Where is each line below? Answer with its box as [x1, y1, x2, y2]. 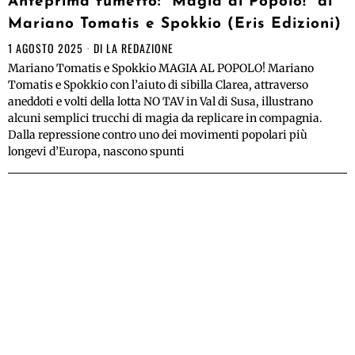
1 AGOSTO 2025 [8, 40, 83, 57]
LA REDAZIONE [106, 40, 174, 57]
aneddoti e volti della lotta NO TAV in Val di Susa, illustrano [8, 94, 313, 109]
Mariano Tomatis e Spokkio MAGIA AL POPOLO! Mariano [8, 61, 314, 76]
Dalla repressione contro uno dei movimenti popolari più [8, 128, 307, 143]
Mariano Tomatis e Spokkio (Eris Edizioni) [8, 17, 342, 32]
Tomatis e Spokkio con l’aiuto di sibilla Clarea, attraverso [8, 78, 308, 93]
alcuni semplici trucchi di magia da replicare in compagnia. [8, 111, 323, 126]
